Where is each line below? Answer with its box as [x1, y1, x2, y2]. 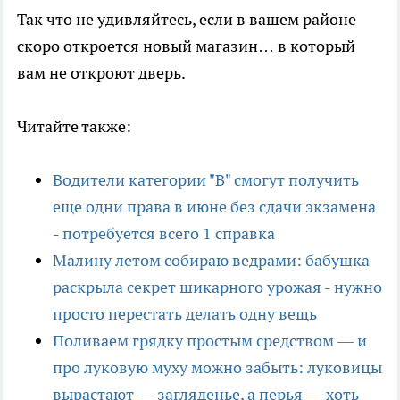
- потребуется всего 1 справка [53, 222, 275, 244]
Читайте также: [17, 115, 131, 137]
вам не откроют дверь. [17, 62, 186, 83]
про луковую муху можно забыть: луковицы [53, 356, 382, 378]
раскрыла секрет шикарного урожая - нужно [53, 276, 382, 297]
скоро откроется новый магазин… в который [17, 35, 355, 56]
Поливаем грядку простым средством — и [53, 329, 367, 351]
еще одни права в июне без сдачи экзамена [53, 196, 376, 217]
